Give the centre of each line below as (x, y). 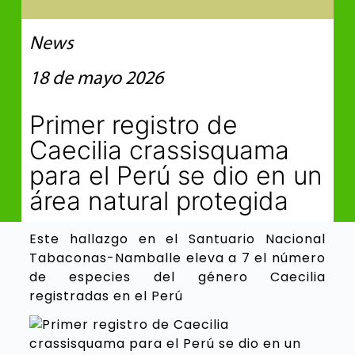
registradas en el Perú (106, 296)
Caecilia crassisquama (159, 151)
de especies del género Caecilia (177, 277)
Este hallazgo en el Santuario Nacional (177, 239)
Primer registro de (133, 125)
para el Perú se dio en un (176, 176)
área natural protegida (158, 201)
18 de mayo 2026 (96, 80)
